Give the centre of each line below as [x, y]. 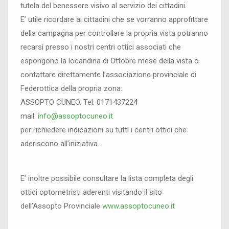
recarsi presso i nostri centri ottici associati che [101, 47]
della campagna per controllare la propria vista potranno [114, 33]
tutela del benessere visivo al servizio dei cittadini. [104, 6]
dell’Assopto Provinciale [61, 206]
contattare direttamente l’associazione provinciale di [108, 75]
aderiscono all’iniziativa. [60, 144]
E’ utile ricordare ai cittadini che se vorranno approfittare [114, 19]
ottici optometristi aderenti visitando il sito [91, 192]
